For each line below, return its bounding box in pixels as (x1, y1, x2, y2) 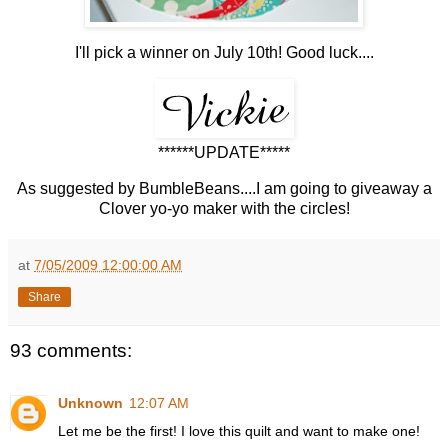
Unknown (58, 394, 123, 411)
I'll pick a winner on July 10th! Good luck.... (74, 44, 374, 62)
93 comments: (10, 340, 132, 362)
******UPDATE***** (158, 144, 290, 162)
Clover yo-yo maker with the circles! (98, 200, 350, 218)
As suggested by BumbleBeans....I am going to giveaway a (16, 180, 432, 198)
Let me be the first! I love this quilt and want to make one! (58, 422, 420, 439)
